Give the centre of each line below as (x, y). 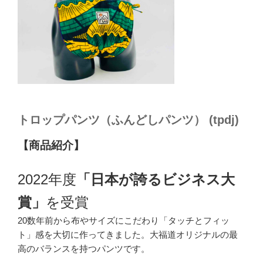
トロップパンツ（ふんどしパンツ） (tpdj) (128, 120)
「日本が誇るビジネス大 (156, 179)
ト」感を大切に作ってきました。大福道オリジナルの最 (128, 234)
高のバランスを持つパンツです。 (84, 248)
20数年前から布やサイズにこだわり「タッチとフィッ (124, 220)
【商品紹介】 (51, 146)
